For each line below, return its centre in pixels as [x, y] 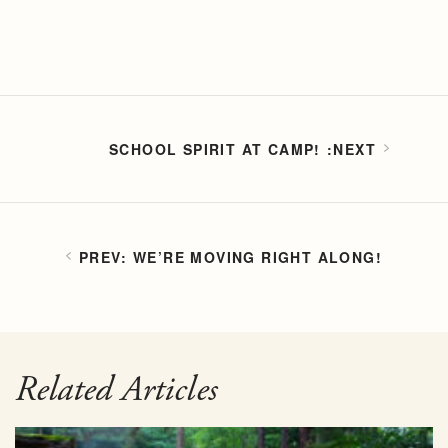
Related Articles [116, 390]
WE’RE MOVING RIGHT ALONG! [257, 257]
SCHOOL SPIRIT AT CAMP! [215, 149]
